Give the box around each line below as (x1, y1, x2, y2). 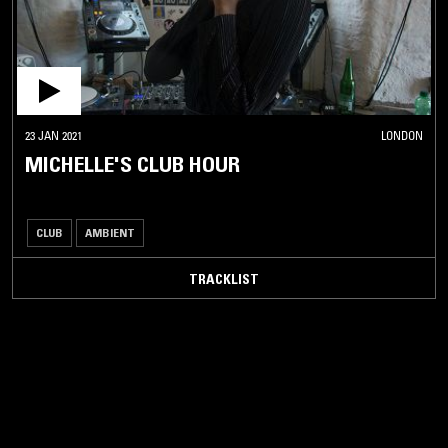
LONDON (381, 128, 423, 144)
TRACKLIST (189, 270, 259, 289)
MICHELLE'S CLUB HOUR (25, 151, 240, 179)
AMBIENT (85, 225, 135, 241)
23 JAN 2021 (25, 128, 82, 144)
